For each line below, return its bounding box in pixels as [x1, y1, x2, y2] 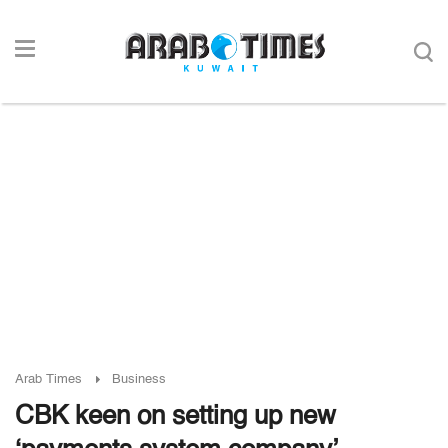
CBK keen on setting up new [15, 404, 336, 430]
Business [112, 373, 166, 386]
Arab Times [15, 373, 82, 386]
